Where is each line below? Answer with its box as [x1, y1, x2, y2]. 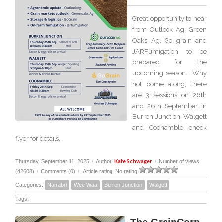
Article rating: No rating [82, 168, 139, 174]
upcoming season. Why [132, 69, 207, 77]
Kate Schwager [114, 158, 152, 164]
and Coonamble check [132, 124, 207, 131]
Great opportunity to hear [132, 15, 207, 22]
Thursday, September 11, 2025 [15, 158, 89, 164]
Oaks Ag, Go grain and [132, 37, 207, 44]
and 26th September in [132, 102, 207, 110]
